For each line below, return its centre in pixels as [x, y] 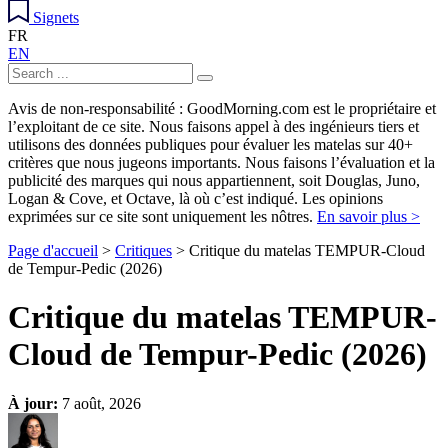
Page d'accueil [53, 250]
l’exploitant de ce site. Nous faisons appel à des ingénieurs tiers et [213, 126]
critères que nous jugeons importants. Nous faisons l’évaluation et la [221, 162]
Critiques [143, 250]
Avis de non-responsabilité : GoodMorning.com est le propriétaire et [222, 108]
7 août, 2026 [99, 403]
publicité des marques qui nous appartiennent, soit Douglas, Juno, [214, 180]
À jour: [33, 403]
